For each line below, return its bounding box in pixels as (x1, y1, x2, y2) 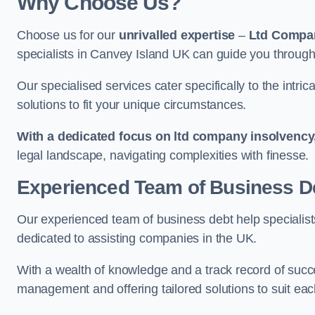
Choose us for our (17, 28, 119, 42)
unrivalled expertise (118, 28, 238, 42)
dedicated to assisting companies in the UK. (17, 231, 257, 245)
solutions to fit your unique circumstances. (17, 98, 247, 112)
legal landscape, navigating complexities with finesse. (17, 148, 309, 162)
